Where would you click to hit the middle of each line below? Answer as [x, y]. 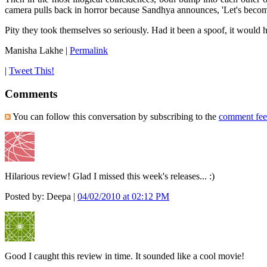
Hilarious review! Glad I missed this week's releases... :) [110, 176]
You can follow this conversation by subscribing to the [115, 117]
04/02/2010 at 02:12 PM [123, 197]
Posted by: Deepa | [41, 197]
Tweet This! [32, 70]
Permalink [89, 50]
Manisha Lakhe [34, 50]
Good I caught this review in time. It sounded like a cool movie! [125, 256]
